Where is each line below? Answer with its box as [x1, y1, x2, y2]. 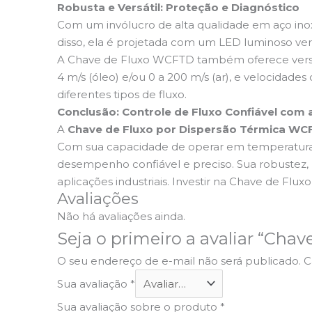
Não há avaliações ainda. [57, 209, 185, 223]
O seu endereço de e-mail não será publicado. [57, 253, 301, 267]
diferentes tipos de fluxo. [57, 87, 187, 101]
